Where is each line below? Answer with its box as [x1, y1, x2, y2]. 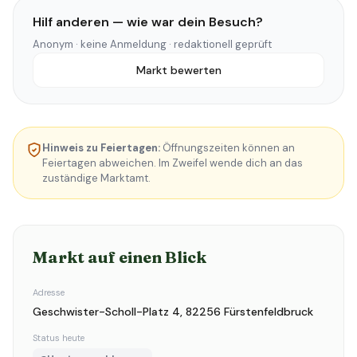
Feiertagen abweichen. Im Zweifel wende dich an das [42, 156, 303, 170]
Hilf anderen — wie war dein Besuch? [33, 14, 263, 30]
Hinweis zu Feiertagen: [42, 141, 160, 155]
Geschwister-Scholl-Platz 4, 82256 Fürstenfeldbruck [33, 304, 313, 319]
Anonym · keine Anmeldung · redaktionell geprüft [33, 37, 272, 51]
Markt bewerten [135, 63, 222, 77]
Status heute [33, 332, 84, 343]
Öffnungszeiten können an [160, 141, 295, 155]
